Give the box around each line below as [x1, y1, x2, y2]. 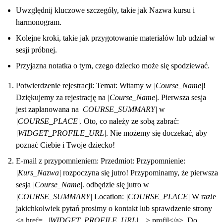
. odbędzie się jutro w [82, 180, 149, 189]
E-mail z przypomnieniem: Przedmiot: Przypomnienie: [16, 156, 185, 165]
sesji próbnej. [16, 45, 57, 54]
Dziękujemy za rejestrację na [16, 93, 108, 102]
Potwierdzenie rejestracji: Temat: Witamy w [16, 81, 154, 90]
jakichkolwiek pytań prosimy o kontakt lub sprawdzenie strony [16, 204, 212, 213]
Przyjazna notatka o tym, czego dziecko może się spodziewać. [16, 61, 210, 70]
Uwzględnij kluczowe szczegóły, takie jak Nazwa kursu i [16, 5, 195, 14]
